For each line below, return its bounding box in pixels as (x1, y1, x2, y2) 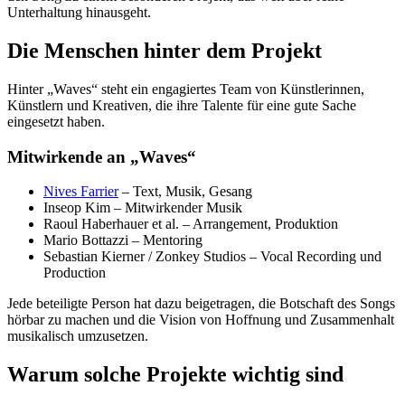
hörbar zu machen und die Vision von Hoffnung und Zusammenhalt (7, 312, 394, 328)
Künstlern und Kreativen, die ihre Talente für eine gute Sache (7, 98, 356, 113)
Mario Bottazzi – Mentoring (43, 232, 202, 249)
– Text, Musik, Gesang (118, 184, 252, 200)
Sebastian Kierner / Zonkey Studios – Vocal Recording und (43, 249, 381, 265)
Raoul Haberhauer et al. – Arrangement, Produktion (43, 216, 338, 232)
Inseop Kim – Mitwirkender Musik (43, 200, 242, 216)
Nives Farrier (43, 184, 118, 200)
